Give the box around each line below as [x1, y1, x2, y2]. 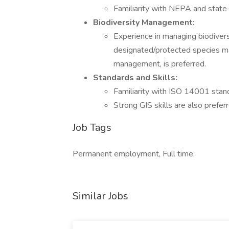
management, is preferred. [113, 58, 206, 70]
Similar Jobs [73, 189, 128, 203]
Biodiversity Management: [93, 17, 195, 28]
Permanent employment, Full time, [73, 148, 195, 159]
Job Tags [73, 121, 111, 134]
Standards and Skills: [93, 72, 177, 83]
